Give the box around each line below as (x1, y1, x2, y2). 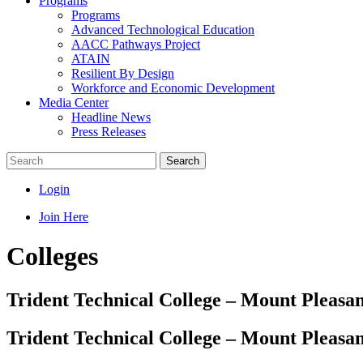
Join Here (39, 210, 88, 224)
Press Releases (71, 125, 146, 139)
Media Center (39, 96, 109, 109)
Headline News (71, 110, 151, 124)
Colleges (6, 241, 98, 271)
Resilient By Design (71, 66, 174, 80)
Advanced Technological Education (71, 23, 254, 36)
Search (166, 155, 199, 167)
